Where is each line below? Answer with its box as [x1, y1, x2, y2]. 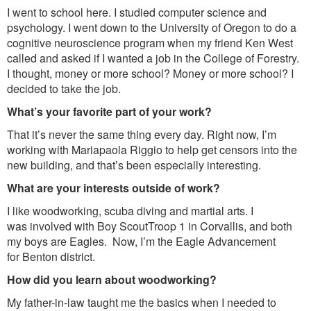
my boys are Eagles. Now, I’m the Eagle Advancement [7, 233, 276, 250]
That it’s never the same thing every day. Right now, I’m [7, 126, 276, 143]
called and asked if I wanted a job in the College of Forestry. [7, 50, 299, 67]
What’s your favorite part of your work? [7, 103, 212, 120]
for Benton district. [7, 249, 95, 265]
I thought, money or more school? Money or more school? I [7, 65, 294, 82]
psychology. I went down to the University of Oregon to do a [7, 19, 296, 36]
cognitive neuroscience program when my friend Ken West [7, 35, 293, 51]
